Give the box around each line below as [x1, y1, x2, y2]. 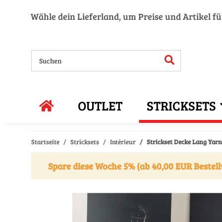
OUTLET [78, 97, 122, 114]
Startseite [31, 137, 59, 146]
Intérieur [110, 137, 136, 146]
